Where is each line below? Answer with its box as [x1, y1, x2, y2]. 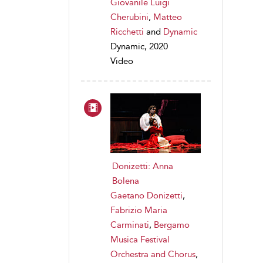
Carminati [110, 220, 149, 231]
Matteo [153, 11, 182, 22]
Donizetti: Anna [112, 161, 173, 172]
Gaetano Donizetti [110, 190, 183, 201]
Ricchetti [110, 26, 144, 37]
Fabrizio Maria [110, 205, 167, 216]
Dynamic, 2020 [110, 41, 168, 52]
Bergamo [154, 220, 190, 231]
